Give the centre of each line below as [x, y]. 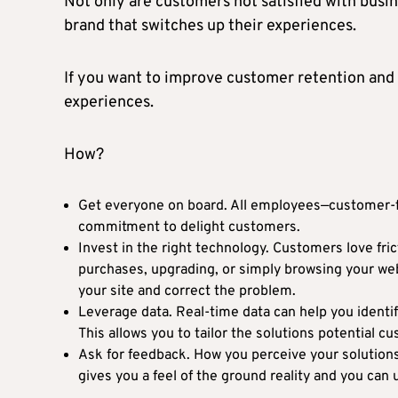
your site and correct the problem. [187, 291]
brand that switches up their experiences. [210, 26]
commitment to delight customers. [189, 227]
